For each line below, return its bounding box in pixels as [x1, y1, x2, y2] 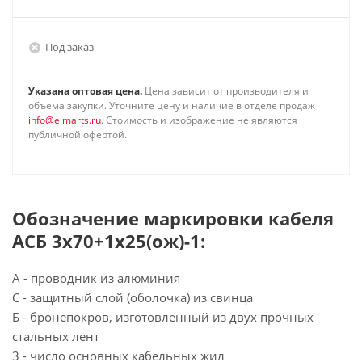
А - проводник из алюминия [12, 270, 180, 286]
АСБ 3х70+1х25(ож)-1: [12, 229, 205, 253]
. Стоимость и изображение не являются [101, 113, 297, 127]
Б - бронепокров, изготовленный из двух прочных [12, 309, 314, 325]
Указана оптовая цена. [28, 84, 142, 98]
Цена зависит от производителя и [142, 84, 309, 98]
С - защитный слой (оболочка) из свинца [12, 289, 253, 305]
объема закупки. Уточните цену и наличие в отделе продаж [28, 99, 315, 112]
